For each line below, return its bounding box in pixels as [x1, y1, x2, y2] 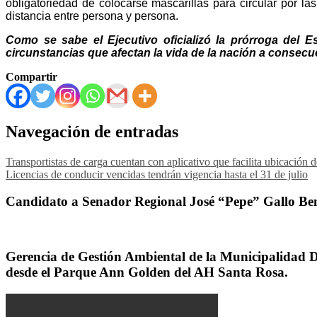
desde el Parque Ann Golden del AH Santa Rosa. [6, 264, 288, 279]
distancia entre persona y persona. [6, 9, 178, 22]
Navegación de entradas [6, 122, 178, 141]
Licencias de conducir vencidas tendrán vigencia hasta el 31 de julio [6, 168, 308, 180]
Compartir [6, 70, 57, 83]
